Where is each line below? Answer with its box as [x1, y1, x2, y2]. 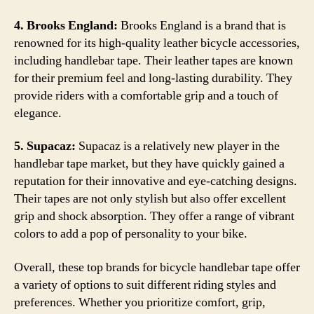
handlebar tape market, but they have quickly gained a [14, 156, 285, 172]
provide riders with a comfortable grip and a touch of [14, 87, 278, 104]
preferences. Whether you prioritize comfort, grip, [14, 294, 266, 310]
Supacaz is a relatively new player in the [76, 138, 280, 154]
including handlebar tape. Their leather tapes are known [14, 52, 293, 69]
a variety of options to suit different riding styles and [14, 276, 276, 293]
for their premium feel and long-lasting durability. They [14, 69, 292, 86]
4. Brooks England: [14, 17, 118, 34]
